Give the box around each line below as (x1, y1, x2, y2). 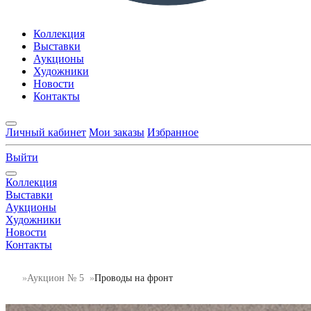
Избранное (147, 126, 199, 139)
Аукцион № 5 (27, 272, 84, 283)
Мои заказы (89, 126, 144, 139)
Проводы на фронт (94, 272, 173, 283)
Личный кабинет (6, 126, 86, 139)
